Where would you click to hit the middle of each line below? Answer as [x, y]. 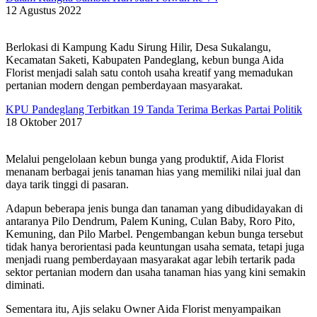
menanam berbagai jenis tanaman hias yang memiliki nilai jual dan [153, 172]
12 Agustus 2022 [44, 11]
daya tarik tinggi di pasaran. [67, 185]
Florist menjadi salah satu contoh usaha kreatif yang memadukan [149, 73]
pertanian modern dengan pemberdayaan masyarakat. [124, 86]
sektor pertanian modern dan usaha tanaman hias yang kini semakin [156, 272]
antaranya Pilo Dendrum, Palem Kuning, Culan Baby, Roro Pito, [150, 221]
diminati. [25, 285]
